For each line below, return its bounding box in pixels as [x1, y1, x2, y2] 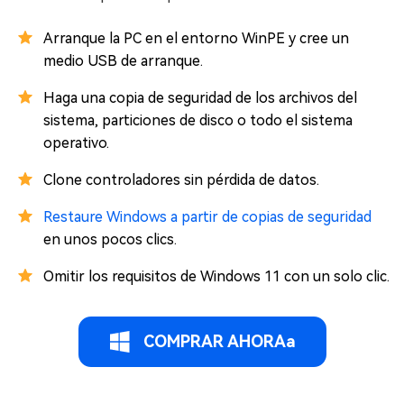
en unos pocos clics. [43, 230, 177, 248]
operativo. [43, 133, 109, 151]
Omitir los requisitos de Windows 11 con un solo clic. [43, 267, 390, 285]
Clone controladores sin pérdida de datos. [43, 170, 319, 188]
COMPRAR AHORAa [142, 331, 296, 351]
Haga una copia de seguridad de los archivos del [43, 88, 357, 106]
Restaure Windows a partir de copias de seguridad [43, 207, 372, 225]
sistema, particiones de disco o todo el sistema [43, 111, 353, 129]
